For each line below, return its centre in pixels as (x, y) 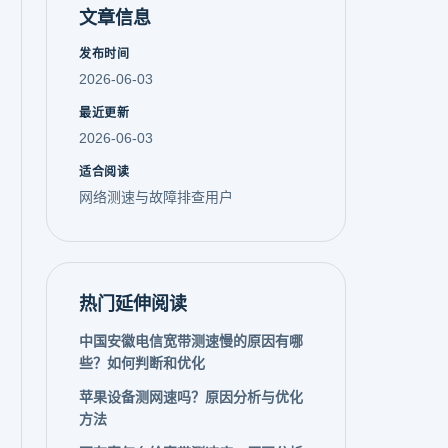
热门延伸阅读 (133, 304)
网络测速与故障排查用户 (156, 197)
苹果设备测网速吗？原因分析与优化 (191, 397)
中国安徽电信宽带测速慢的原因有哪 (191, 341)
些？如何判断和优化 (142, 363)
